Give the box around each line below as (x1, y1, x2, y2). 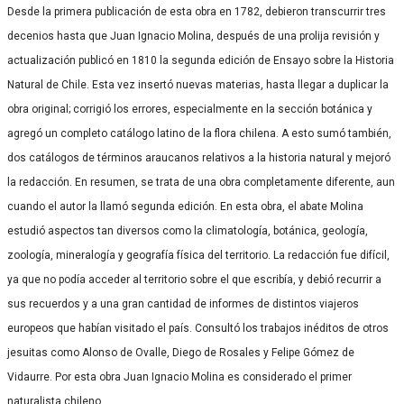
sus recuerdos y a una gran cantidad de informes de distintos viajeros (7, 298, 359, 311)
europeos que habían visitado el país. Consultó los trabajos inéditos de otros (7, 322, 389, 335)
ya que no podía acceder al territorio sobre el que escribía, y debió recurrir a (7, 273, 381, 287)
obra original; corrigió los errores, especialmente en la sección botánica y (7, 103, 372, 116)
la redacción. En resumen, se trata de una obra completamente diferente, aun (7, 176, 395, 189)
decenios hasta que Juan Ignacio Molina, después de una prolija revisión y (7, 30, 380, 43)
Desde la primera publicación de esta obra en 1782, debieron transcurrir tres (7, 5, 386, 19)
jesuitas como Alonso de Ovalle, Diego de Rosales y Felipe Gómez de (7, 346, 354, 360)
